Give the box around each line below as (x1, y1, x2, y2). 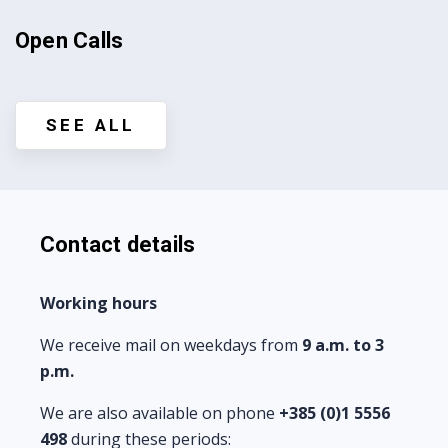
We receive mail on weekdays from (40, 334, 302, 356)
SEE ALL (46, 115, 136, 135)
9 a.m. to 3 (302, 334, 384, 356)
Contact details (40, 232, 196, 257)
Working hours (40, 292, 157, 314)
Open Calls (15, 28, 124, 53)
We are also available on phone (40, 402, 279, 424)
